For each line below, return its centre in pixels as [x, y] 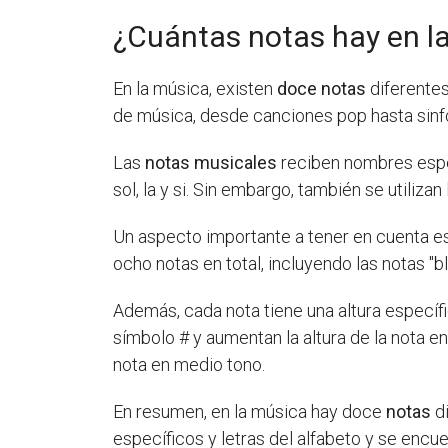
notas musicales [211, 163]
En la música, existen [195, 89]
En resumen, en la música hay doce [250, 412]
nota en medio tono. [189, 365]
